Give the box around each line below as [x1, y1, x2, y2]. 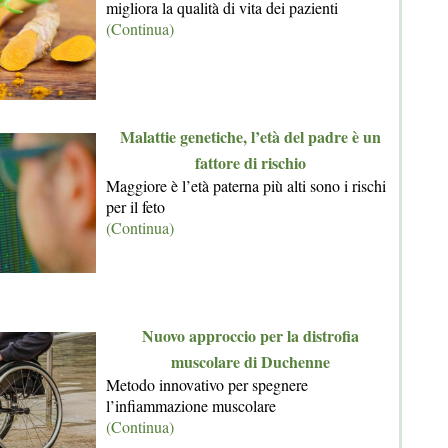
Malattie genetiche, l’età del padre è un [119, 124, 381, 148]
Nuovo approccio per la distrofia [141, 323, 359, 347]
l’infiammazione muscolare [106, 394, 276, 416]
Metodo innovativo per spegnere [106, 373, 308, 395]
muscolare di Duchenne [170, 349, 330, 373]
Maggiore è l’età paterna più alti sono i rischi [106, 174, 386, 196]
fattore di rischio [194, 150, 306, 174]
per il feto [106, 195, 165, 217]
